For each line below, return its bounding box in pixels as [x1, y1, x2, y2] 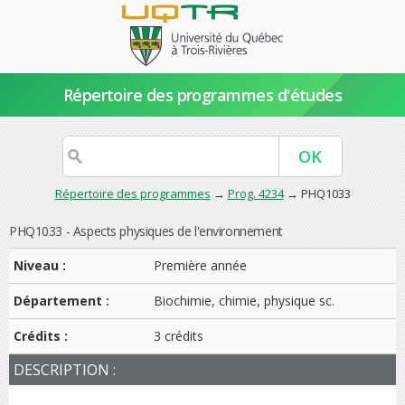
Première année [154, 257, 247, 274]
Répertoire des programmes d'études [62, 84, 343, 106]
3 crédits [154, 327, 203, 344]
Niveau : [14, 257, 70, 274]
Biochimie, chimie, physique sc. [154, 292, 334, 309]
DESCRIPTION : [14, 360, 116, 380]
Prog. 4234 [227, 185, 284, 202]
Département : [14, 292, 113, 309]
